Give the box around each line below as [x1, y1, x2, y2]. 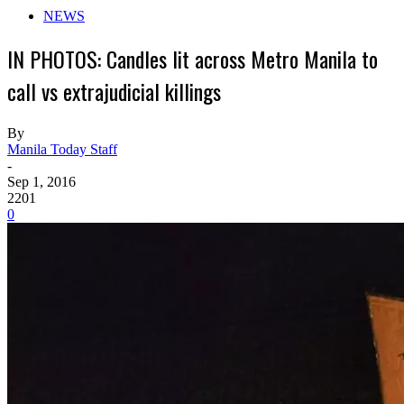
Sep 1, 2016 [7, 174, 76, 190]
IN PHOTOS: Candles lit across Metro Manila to [7, 42, 378, 76]
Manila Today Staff [7, 142, 117, 158]
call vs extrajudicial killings [7, 75, 221, 108]
